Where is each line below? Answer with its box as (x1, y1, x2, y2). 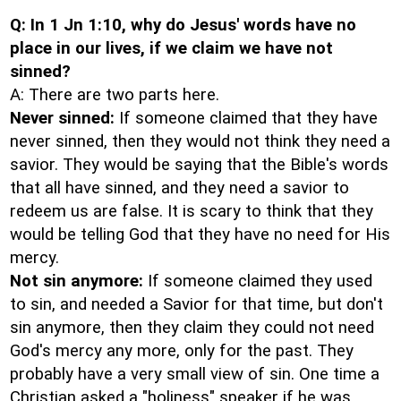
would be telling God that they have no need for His (10, 225, 390, 244)
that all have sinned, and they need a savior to (10, 178, 349, 198)
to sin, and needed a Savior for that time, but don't (10, 294, 383, 314)
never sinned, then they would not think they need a (10, 132, 390, 151)
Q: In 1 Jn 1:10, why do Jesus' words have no (10, 15, 356, 35)
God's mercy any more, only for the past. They (10, 341, 354, 361)
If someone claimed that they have (115, 108, 378, 128)
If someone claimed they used (143, 271, 372, 291)
